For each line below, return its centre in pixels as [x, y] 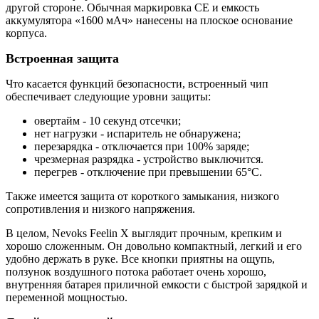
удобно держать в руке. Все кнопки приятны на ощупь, [140, 259]
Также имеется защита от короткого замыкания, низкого [142, 197]
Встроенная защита [62, 59]
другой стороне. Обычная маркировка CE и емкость [132, 8]
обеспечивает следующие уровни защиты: [108, 97]
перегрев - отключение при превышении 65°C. [148, 172]
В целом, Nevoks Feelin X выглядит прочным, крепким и [144, 234]
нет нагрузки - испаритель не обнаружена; [137, 134]
